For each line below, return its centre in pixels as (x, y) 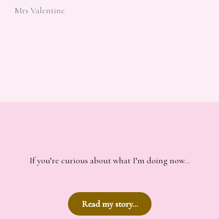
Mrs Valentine (40, 10)
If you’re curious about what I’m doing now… (109, 161)
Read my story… (109, 204)
